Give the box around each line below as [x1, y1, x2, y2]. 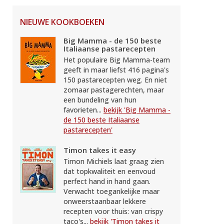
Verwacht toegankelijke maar [63, 186, 159, 196]
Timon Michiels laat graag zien [63, 156, 164, 166]
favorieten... [63, 104, 103, 114]
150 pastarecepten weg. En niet [63, 74, 167, 84]
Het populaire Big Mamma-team [63, 54, 170, 64]
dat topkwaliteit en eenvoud [63, 166, 155, 176]
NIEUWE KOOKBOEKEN [20, 16, 104, 27]
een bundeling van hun [63, 94, 136, 104]
